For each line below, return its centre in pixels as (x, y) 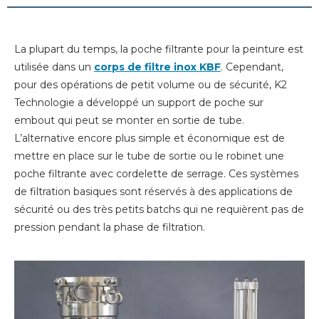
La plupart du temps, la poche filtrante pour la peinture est (159, 49)
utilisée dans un (54, 67)
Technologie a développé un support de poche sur (139, 102)
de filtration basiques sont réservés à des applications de (153, 191)
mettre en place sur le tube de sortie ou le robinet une (149, 156)
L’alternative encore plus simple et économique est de (150, 138)
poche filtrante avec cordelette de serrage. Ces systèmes (156, 173)
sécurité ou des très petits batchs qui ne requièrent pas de (159, 209)
